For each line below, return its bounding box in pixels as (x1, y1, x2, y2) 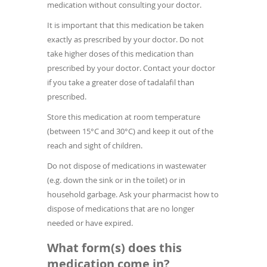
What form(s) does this (47, 240, 182, 256)
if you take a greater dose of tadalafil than (47, 77, 194, 88)
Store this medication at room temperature (47, 111, 200, 123)
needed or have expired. (47, 218, 133, 229)
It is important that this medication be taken (47, 20, 204, 31)
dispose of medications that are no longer (47, 203, 194, 215)
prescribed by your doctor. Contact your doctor (47, 63, 215, 74)
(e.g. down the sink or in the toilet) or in (47, 175, 185, 186)
